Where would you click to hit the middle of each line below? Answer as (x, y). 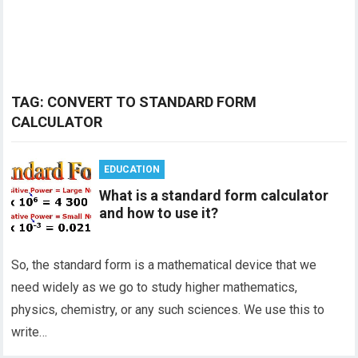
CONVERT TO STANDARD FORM (152, 102)
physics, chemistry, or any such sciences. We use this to (168, 310)
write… (30, 332)
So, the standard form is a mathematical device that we (164, 265)
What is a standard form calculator (214, 195)
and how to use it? (159, 213)
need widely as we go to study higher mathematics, (155, 287)
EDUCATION (132, 169)
